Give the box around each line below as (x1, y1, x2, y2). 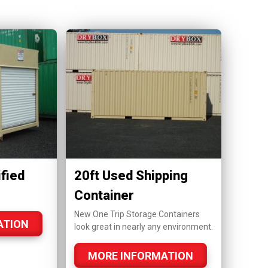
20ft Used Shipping (74, 167, 188, 183)
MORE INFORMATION (88, 249, 194, 262)
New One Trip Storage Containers (74, 209, 200, 219)
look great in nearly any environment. (74, 221, 214, 232)
